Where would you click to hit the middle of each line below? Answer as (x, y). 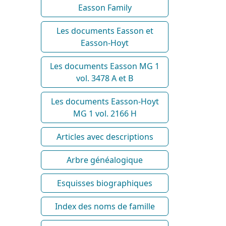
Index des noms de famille (105, 206)
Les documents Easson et (105, 31)
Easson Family (105, 7)
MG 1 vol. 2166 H (105, 113)
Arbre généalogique (105, 160)
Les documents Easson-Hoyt (105, 101)
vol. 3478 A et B (105, 78)
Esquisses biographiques (105, 183)
